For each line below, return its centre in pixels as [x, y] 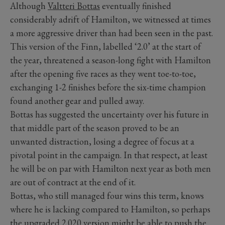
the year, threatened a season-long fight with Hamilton [110, 60]
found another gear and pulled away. [77, 101]
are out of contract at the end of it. [73, 182]
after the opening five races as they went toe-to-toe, [103, 74]
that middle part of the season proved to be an [95, 128]
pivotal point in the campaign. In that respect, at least [109, 155]
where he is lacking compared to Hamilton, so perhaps [110, 209]
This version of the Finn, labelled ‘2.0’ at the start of [105, 47]
